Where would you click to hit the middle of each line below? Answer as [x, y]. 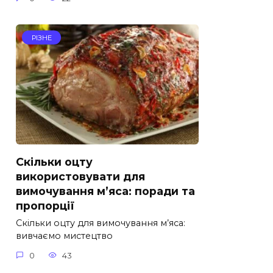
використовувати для [80, 176]
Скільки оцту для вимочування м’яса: [101, 223]
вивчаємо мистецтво [64, 236]
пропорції [45, 205]
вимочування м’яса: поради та [105, 191]
